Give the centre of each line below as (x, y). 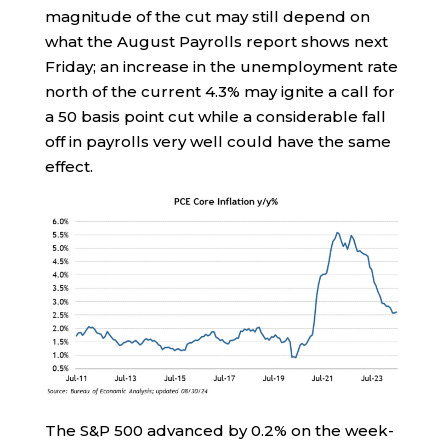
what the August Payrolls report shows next (216, 41)
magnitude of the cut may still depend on (207, 16)
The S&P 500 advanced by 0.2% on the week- (219, 430)
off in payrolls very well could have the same (217, 141)
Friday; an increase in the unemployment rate (221, 66)
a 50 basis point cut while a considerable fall (215, 116)
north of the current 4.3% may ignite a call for (219, 91)
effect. (68, 166)
